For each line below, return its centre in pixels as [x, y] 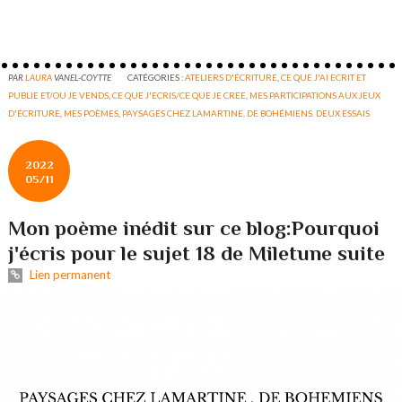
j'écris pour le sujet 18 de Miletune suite [197, 253]
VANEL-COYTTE [83, 78]
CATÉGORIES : [157, 78]
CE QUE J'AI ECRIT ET [324, 78]
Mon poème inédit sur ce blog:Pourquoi [194, 228]
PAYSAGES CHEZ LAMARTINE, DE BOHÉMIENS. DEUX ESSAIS [246, 114]
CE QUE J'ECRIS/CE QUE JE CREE [179, 96]
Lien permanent [68, 275]
